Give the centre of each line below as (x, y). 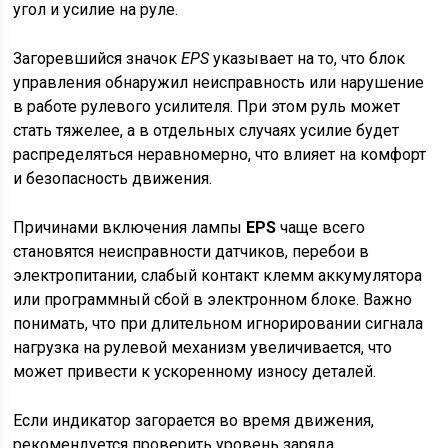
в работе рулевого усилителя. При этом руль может (207, 106)
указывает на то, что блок (307, 58)
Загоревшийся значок (97, 58)
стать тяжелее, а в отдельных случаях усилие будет (206, 130)
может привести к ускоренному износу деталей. (195, 371)
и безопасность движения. (113, 178)
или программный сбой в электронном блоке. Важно (213, 299)
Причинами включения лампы (130, 227)
